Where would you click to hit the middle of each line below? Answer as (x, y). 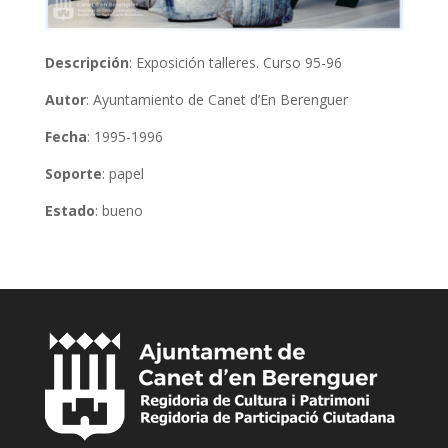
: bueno (118, 210)
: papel (122, 173)
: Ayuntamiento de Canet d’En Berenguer (216, 99)
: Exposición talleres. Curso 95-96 (235, 62)
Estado (69, 210)
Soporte (73, 173)
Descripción (86, 62)
